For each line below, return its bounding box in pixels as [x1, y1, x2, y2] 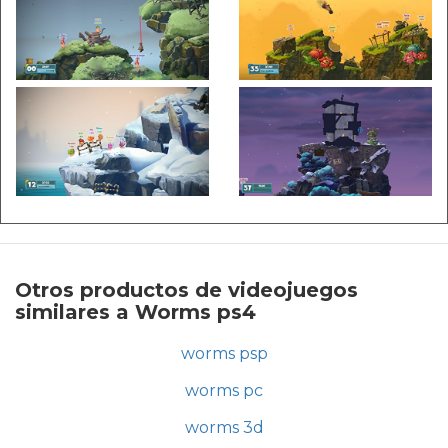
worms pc [185, 380, 263, 400]
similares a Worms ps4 [15, 299, 256, 324]
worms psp [180, 343, 268, 363]
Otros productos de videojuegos [15, 277, 358, 302]
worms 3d [184, 417, 264, 437]
